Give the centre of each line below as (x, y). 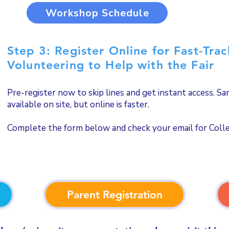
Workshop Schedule (97, 13)
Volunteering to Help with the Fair (111, 65)
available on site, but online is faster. (78, 105)
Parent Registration (114, 194)
